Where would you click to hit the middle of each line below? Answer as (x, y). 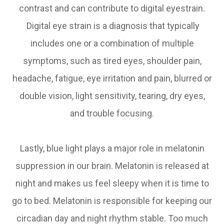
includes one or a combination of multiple (112, 43)
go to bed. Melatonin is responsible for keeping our (112, 201)
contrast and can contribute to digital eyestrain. (112, 8)
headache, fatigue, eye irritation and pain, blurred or (112, 78)
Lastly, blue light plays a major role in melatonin (112, 148)
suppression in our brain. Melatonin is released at (112, 166)
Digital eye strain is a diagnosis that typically (112, 26)
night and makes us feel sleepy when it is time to (112, 183)
